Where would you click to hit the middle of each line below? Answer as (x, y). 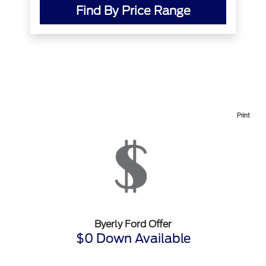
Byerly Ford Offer (133, 224)
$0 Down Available (133, 239)
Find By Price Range (133, 11)
